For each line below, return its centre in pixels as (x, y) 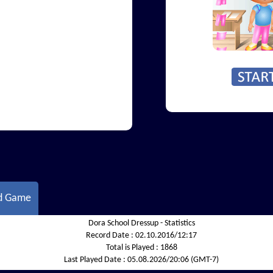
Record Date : (110, 236)
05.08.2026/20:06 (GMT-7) (172, 260)
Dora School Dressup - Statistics (141, 223)
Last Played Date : (95, 260)
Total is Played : (132, 248)
